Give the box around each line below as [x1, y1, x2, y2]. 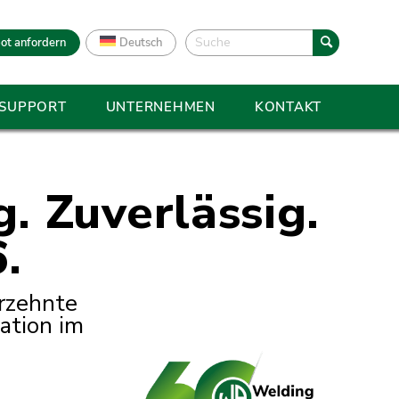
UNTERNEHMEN [105, 98, 216, 116]
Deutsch [119, 34, 162, 51]
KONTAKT [254, 98, 322, 116]
